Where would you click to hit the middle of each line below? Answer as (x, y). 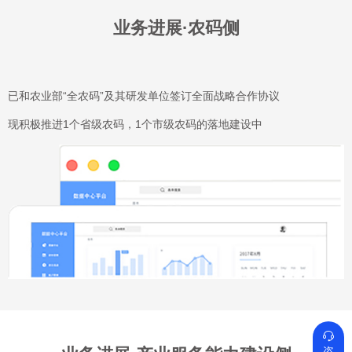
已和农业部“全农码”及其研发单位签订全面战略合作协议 (144, 96)
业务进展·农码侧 (176, 28)
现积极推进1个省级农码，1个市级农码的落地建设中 (135, 125)
